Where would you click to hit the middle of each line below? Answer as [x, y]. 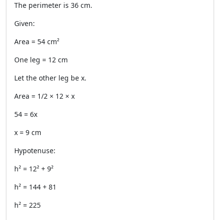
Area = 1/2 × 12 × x [44, 96]
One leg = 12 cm [41, 60]
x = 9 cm [28, 132]
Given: [25, 23]
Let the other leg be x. [50, 78]
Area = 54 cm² [37, 41]
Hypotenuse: [35, 151]
